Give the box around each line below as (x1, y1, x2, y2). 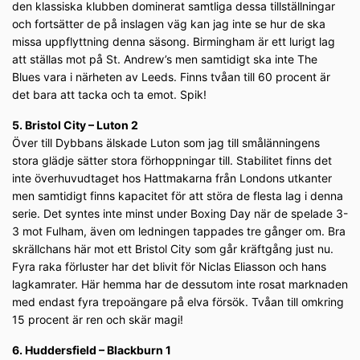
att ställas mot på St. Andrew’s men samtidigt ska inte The (12, 52, 317, 67)
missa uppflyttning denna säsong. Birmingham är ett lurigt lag (12, 35, 335, 49)
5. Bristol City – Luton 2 (12, 118, 138, 133)
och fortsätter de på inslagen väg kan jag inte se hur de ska (12, 17, 325, 31)
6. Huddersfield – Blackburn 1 (12, 343, 171, 358)
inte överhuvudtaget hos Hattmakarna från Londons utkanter (12, 171, 332, 186)
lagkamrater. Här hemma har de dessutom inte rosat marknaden (12, 277, 348, 292)
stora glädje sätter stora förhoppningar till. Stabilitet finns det (12, 153, 332, 168)
